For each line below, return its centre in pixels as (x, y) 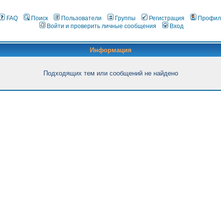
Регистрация (166, 18)
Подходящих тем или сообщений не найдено (110, 73)
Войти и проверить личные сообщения (101, 26)
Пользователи (81, 18)
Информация (110, 50)
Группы (125, 18)
